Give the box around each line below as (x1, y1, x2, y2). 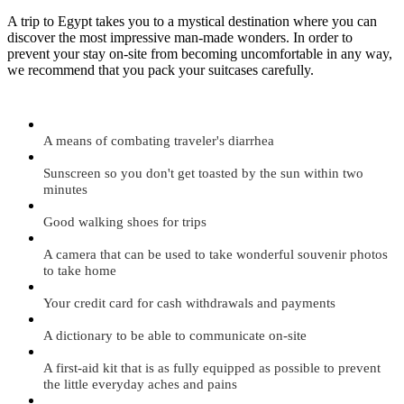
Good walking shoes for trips (43, 214, 207, 229)
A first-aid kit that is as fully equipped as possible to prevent (43, 360, 381, 375)
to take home (43, 262, 116, 278)
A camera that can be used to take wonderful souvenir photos (43, 246, 388, 262)
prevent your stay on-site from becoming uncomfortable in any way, (7, 45, 392, 61)
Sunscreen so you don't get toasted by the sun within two (43, 165, 363, 180)
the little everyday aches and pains (43, 376, 237, 391)
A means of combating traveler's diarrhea (43, 133, 274, 148)
